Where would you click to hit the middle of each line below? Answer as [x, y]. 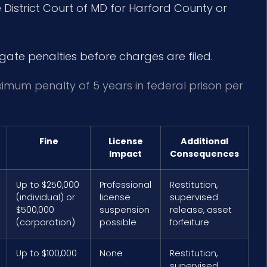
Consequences [204, 153]
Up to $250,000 [48, 184]
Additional [204, 141]
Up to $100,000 [46, 253]
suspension [125, 209]
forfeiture [190, 222]
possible [118, 222]
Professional [125, 184]
